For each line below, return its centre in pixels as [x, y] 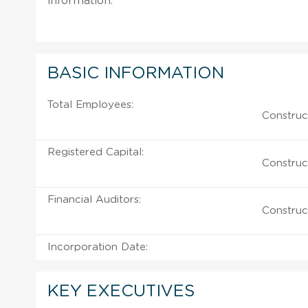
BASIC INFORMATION [136, 73]
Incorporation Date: [98, 247]
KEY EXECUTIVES [121, 291]
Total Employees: [90, 104]
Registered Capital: [96, 152]
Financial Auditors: [94, 199]
